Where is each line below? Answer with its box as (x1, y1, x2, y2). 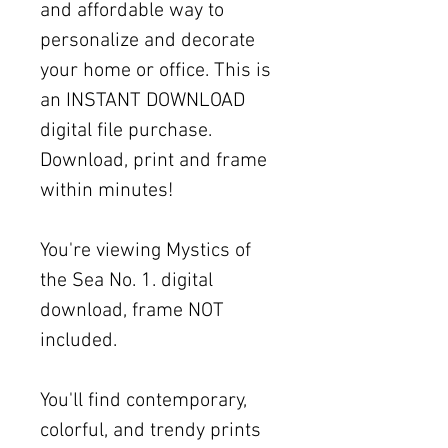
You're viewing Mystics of (40, 238, 251, 263)
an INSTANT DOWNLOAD (40, 88, 245, 113)
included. (40, 328, 117, 353)
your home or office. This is (40, 58, 271, 83)
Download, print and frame (40, 148, 267, 173)
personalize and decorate (40, 28, 255, 53)
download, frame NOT (40, 298, 224, 323)
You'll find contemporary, (40, 388, 247, 413)
